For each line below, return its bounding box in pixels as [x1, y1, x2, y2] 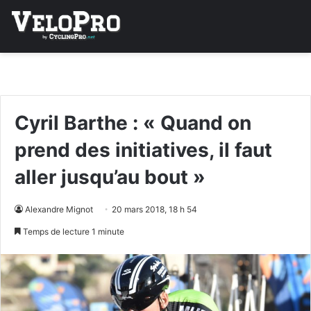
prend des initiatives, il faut [15, 138, 272, 162]
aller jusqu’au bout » [15, 165, 205, 190]
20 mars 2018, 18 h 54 [112, 204, 197, 215]
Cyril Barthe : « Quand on [15, 111, 251, 135]
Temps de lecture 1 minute [21, 226, 124, 237]
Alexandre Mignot [25, 204, 93, 215]
